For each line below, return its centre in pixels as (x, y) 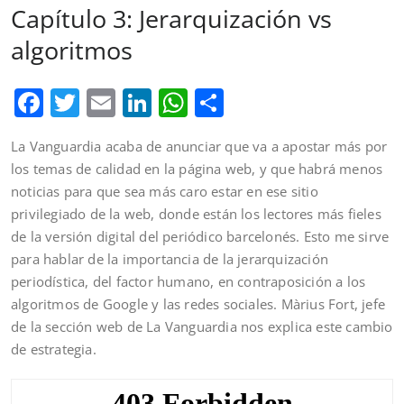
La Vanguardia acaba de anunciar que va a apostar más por (199, 146)
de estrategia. (54, 349)
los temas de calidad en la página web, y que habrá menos (197, 169)
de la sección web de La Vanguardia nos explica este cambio (202, 326)
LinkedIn (211, 102)
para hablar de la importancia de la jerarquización (170, 259)
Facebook (108, 102)
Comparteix (303, 102)
